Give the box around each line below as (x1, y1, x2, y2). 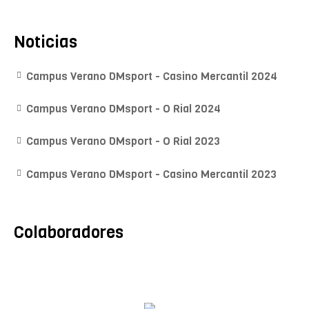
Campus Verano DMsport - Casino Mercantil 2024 (26, 68, 277, 83)
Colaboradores (14, 221, 123, 243)
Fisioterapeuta (112, 280, 197, 297)
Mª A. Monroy (117, 259, 192, 277)
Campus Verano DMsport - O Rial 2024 (26, 101, 221, 116)
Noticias (14, 31, 77, 54)
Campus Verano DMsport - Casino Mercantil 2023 (26, 166, 277, 181)
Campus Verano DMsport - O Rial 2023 (26, 134, 220, 149)
